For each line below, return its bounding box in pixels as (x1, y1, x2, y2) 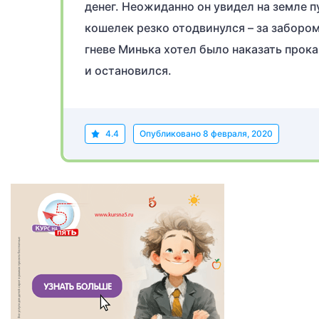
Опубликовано (140, 128, 203, 139)
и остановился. (85, 63, 172, 78)
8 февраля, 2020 (203, 128, 273, 139)
